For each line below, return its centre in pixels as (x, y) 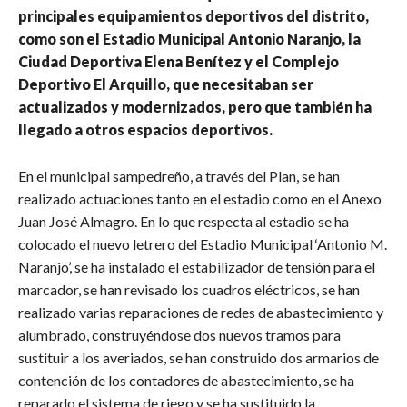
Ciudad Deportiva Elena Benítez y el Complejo (179, 61)
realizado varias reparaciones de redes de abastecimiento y (201, 312)
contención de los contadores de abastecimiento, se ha (186, 380)
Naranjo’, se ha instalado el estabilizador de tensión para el (197, 266)
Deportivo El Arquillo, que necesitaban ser (166, 84)
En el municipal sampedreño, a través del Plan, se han (179, 175)
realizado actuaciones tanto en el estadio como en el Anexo (200, 198)
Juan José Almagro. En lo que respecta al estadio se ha (184, 221)
